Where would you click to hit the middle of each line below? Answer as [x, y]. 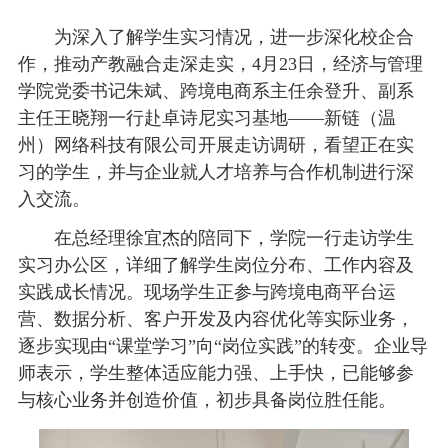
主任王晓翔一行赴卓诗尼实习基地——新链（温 [206, 118]
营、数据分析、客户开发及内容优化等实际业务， [215, 318]
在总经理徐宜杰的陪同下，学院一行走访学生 [233, 237]
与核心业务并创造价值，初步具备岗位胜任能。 [206, 399]
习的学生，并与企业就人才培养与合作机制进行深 [215, 172]
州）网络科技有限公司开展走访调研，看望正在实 [215, 145]
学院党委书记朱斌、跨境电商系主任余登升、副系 [215, 91]
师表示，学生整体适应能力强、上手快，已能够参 [215, 372]
